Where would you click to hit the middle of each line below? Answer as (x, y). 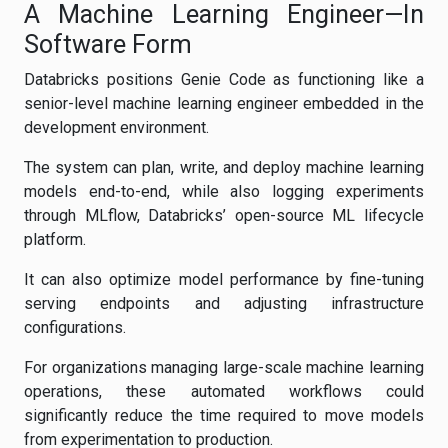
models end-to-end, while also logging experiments (224, 191)
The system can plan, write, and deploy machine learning (224, 167)
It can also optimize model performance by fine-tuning (224, 279)
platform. (55, 239)
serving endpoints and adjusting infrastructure (224, 303)
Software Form (108, 44)
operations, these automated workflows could (224, 391)
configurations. (75, 327)
